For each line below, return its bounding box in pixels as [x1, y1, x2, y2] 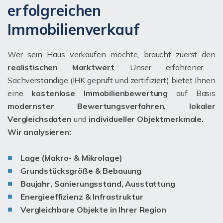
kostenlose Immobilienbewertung [23, 88, 168, 99]
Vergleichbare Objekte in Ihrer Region [20, 205, 166, 215]
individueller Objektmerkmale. [87, 114, 204, 124]
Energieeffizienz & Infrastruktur [20, 192, 143, 202]
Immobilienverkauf [7, 20, 139, 39]
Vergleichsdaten [7, 114, 72, 124]
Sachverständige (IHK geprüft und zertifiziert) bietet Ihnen [7, 75, 216, 86]
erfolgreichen [7, 1, 102, 20]
